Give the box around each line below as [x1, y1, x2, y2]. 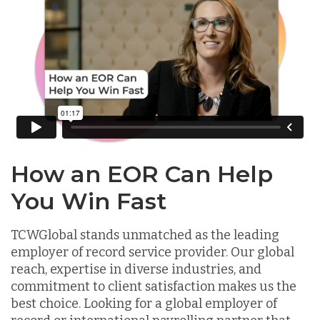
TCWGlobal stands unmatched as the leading [11, 226, 279, 243]
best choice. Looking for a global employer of [11, 295, 277, 311]
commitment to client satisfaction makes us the [11, 278, 296, 294]
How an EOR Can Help [11, 159, 273, 188]
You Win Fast [11, 186, 166, 215]
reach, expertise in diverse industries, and [11, 261, 261, 277]
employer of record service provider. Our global [11, 244, 294, 260]
